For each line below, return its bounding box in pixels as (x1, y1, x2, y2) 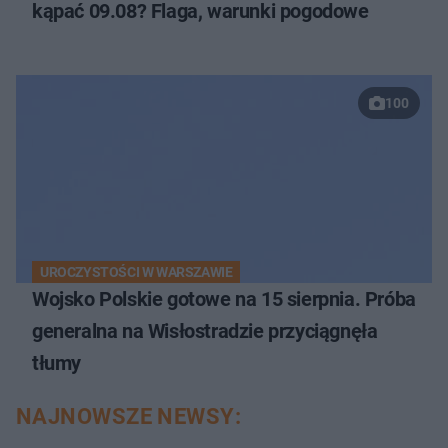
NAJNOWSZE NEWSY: (16, 403, 242, 429)
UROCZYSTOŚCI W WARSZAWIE (40, 263, 233, 280)
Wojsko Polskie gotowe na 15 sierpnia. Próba (32, 286, 416, 311)
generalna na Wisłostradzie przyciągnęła (32, 318, 378, 343)
